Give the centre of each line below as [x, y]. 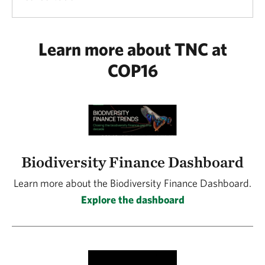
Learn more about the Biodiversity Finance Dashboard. [132, 183]
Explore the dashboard [132, 200]
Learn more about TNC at [132, 49]
